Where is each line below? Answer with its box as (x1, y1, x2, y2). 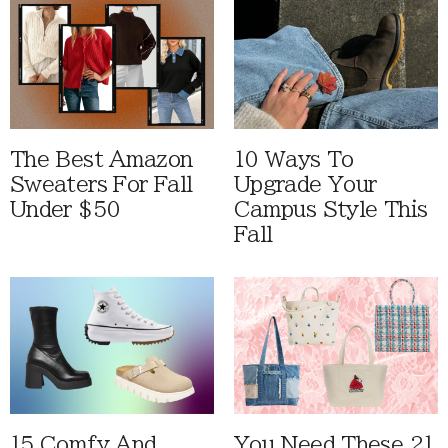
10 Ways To (234, 149, 354, 171)
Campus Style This (234, 199, 428, 221)
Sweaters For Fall (10, 174, 193, 196)
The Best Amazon (10, 149, 193, 171)
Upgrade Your (234, 174, 377, 196)
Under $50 (10, 199, 121, 221)
